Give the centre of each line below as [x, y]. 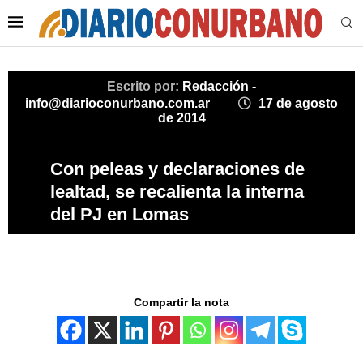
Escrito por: [145, 87]
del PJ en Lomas [120, 215]
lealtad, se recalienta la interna [177, 192]
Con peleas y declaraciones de [177, 169]
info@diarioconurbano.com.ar [119, 104]
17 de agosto [298, 104]
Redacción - [219, 87]
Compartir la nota [181, 303]
